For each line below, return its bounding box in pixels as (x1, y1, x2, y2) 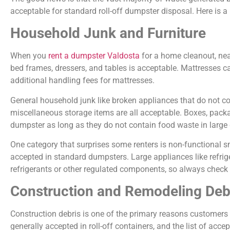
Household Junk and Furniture (10, 25, 206, 42)
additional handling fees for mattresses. (10, 75, 155, 86)
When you (10, 51, 48, 61)
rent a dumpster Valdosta (48, 51, 140, 61)
